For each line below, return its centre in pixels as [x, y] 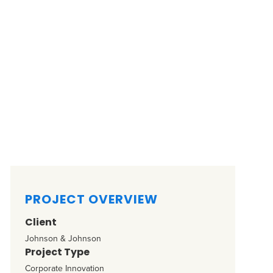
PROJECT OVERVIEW [91, 199]
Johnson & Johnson [63, 239]
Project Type [57, 252]
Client [41, 222]
